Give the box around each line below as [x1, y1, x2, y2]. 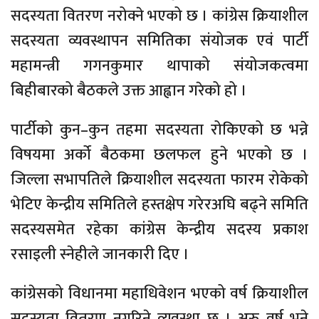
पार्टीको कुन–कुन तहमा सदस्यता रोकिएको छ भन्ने [11, 116, 308, 143]
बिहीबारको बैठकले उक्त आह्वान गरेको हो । [11, 77, 247, 104]
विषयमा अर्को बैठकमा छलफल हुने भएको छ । [11, 141, 308, 168]
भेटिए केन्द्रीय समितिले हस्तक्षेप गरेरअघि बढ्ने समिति [11, 191, 308, 218]
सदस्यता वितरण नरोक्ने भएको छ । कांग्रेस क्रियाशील [11, 2, 308, 29]
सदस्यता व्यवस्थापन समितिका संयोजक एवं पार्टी [11, 27, 308, 54]
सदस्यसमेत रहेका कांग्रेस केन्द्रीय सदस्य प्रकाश [11, 216, 308, 243]
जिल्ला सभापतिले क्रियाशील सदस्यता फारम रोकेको [11, 166, 308, 193]
